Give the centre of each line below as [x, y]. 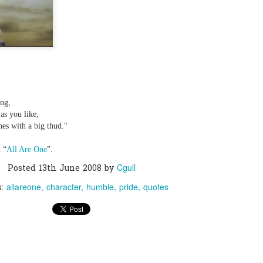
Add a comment [96, 31]
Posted [23, 169]
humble [100, 187]
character [64, 187]
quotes [156, 187]
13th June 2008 [70, 169]
